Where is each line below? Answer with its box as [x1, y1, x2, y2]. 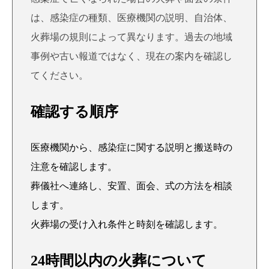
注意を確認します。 [31, 162, 117, 172]
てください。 [31, 70, 88, 80]
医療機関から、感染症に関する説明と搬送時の [31, 142, 232, 153]
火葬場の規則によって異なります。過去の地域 [31, 32, 232, 42]
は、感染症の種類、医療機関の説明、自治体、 [31, 13, 232, 23]
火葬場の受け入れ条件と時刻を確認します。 [31, 219, 223, 229]
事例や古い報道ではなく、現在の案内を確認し [31, 51, 232, 61]
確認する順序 [31, 104, 118, 119]
